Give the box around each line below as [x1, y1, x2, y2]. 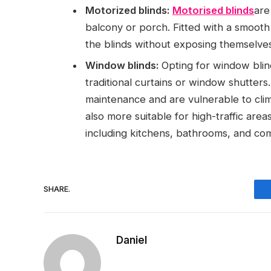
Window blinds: [85, 59, 158, 72]
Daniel [116, 233, 147, 246]
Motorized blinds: [85, 4, 169, 16]
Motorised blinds [172, 4, 254, 16]
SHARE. [44, 184, 70, 194]
